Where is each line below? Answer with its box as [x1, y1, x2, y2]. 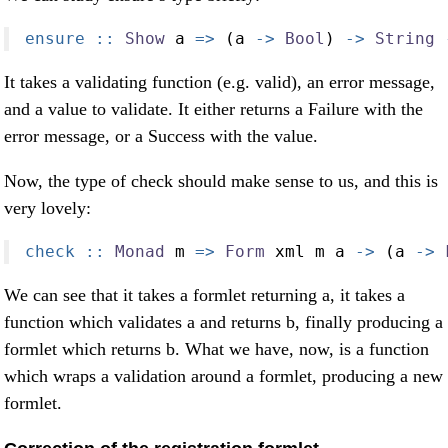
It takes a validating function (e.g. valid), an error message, [4, 72, 435, 93]
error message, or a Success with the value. [4, 126, 318, 147]
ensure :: [25, 29, 115, 49]
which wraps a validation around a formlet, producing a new [4, 366, 443, 387]
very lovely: [4, 198, 91, 219]
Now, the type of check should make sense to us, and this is [4, 171, 438, 192]
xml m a [265, 242, 355, 262]
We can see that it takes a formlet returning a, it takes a [4, 285, 405, 306]
